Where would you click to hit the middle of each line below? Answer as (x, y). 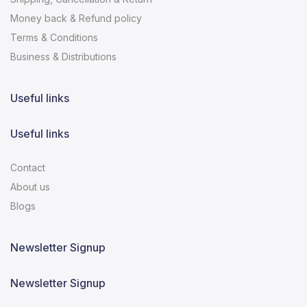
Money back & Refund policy (76, 18)
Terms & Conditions (54, 37)
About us (30, 186)
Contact (28, 167)
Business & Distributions (63, 56)
